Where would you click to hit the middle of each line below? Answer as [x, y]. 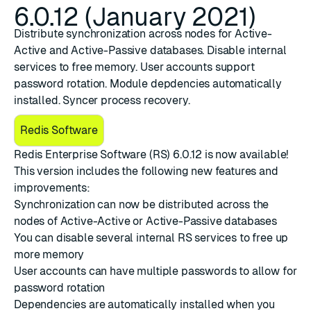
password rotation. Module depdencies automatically [148, 84]
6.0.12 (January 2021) [135, 17]
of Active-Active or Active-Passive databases [161, 221]
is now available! [246, 154]
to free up [262, 238]
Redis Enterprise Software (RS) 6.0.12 [108, 154]
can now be [126, 204]
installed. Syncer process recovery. [102, 100]
